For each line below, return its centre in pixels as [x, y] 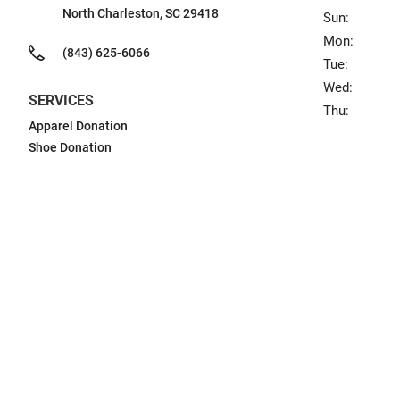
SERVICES [61, 100]
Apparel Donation [78, 126]
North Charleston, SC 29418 [141, 13]
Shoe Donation [70, 147]
